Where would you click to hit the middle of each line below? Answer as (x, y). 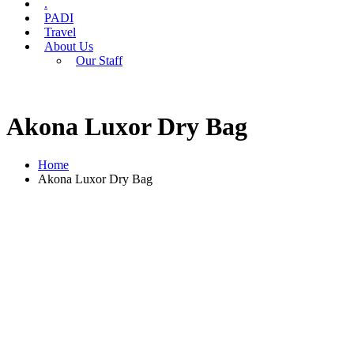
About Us (69, 47)
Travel (60, 32)
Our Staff (99, 61)
